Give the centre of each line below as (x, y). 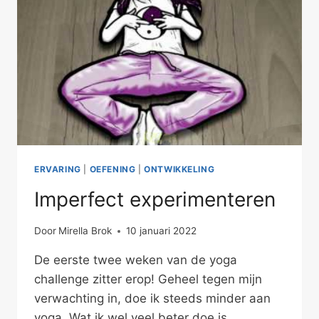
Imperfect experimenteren (155, 199)
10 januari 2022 (162, 231)
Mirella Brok (85, 231)
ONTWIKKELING (179, 169)
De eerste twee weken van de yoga (136, 260)
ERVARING (58, 169)
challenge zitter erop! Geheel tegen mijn (148, 279)
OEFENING (113, 169)
